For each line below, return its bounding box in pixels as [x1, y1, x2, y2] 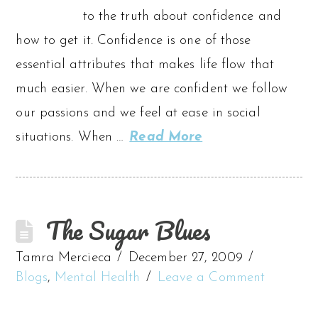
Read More [129, 130, 203, 144]
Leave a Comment [157, 270, 265, 285]
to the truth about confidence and [82, 9, 281, 23]
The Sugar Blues [46, 209, 212, 251]
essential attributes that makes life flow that [16, 57, 275, 72]
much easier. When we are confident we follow [16, 82, 287, 96]
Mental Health [55, 270, 141, 285]
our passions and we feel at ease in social [16, 106, 261, 120]
